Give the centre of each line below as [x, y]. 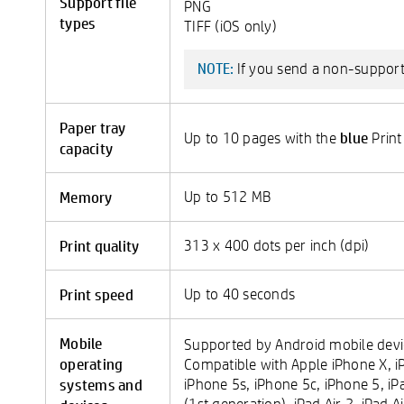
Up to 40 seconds [239, 294]
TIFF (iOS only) [230, 26]
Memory [86, 197]
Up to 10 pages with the [262, 138]
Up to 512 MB [227, 196]
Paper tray [93, 127]
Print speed [96, 294]
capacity [86, 148]
